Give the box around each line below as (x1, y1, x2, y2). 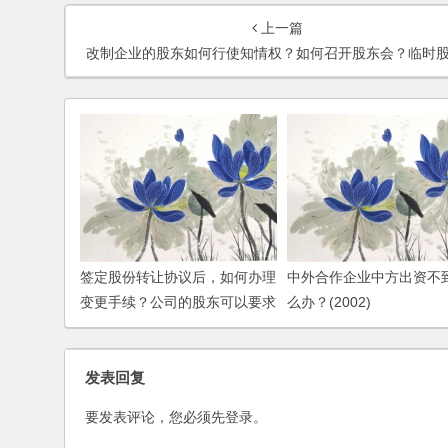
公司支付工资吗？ (80, 318, 192, 335)
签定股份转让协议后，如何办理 (80, 268, 276, 285)
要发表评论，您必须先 (85, 408, 225, 425)
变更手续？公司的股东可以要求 (80, 293, 276, 310)
